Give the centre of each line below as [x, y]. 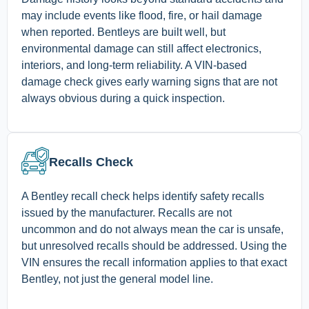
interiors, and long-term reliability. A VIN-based [134, 66]
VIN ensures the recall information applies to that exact [154, 263]
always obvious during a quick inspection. [123, 99]
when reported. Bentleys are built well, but [123, 32]
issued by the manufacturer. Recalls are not [127, 213]
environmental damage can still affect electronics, [141, 49]
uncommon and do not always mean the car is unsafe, [152, 230]
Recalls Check [91, 162]
